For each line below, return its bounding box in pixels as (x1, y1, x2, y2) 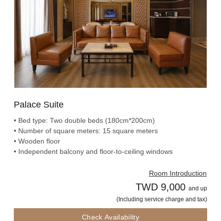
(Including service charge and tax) (116, 196, 207, 203)
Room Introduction (149, 169, 207, 178)
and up (188, 185, 207, 192)
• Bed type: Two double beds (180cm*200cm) (14, 116, 155, 125)
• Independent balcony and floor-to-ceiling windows (14, 147, 173, 156)
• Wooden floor (14, 137, 60, 146)
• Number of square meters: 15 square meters (14, 127, 158, 135)
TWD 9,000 (136, 182, 185, 193)
